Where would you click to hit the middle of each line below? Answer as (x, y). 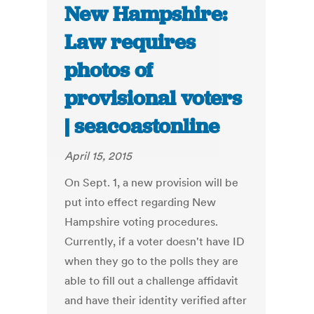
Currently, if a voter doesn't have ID (155, 241)
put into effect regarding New (141, 202)
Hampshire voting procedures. (142, 222)
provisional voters (153, 98)
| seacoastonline (142, 127)
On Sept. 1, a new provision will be (152, 183)
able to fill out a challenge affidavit (152, 281)
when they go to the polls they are (152, 261)
